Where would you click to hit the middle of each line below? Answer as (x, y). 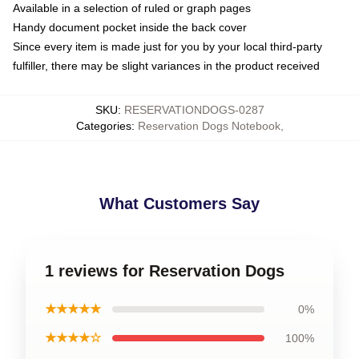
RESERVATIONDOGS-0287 (194, 109)
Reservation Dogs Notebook (209, 125)
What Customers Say (179, 203)
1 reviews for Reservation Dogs (165, 270)
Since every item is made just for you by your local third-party (167, 46)
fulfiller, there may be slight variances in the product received (166, 65)
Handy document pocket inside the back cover (130, 27)
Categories (103, 125)
